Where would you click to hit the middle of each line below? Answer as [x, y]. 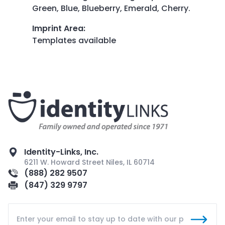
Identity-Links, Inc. [61, 152]
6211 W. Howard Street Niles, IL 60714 [89, 162]
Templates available [74, 40]
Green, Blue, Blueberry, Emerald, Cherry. [112, 8]
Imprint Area [58, 28]
